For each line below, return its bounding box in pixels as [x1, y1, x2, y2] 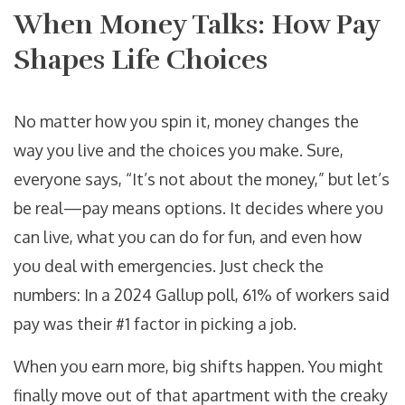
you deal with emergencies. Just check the [14, 256, 324, 277]
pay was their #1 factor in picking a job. [14, 314, 297, 334]
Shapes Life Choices [14, 43, 268, 78]
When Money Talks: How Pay [14, 8, 380, 42]
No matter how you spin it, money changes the [14, 111, 359, 132]
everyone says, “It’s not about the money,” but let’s [14, 169, 390, 190]
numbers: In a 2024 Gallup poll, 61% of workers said [14, 285, 390, 306]
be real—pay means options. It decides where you [14, 198, 383, 219]
